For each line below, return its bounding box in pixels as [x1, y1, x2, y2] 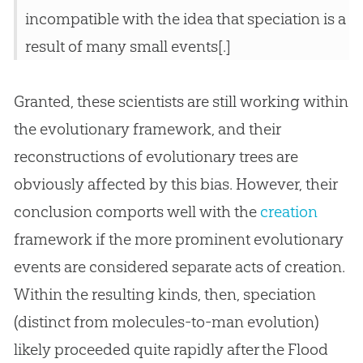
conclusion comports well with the [13, 202, 260, 222]
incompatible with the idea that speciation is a [24, 9, 346, 29]
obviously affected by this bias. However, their [13, 174, 337, 194]
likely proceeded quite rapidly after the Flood [13, 340, 328, 360]
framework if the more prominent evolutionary [13, 229, 344, 250]
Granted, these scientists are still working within [13, 92, 348, 112]
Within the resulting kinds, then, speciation [13, 284, 316, 305]
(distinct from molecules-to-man [13, 312, 247, 332]
